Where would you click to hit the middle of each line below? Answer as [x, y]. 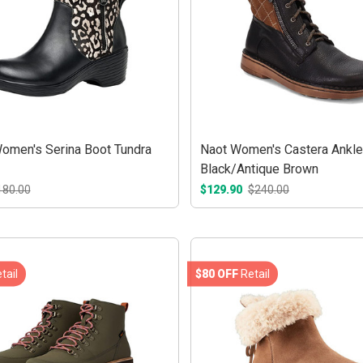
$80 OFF [216, 273]
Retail [254, 273]
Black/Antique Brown [259, 169]
